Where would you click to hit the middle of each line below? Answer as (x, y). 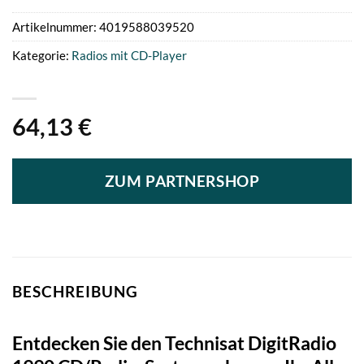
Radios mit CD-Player (129, 56)
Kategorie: (42, 56)
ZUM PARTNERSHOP (182, 182)
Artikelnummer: (56, 27)
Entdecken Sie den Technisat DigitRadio (174, 343)
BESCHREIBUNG (75, 292)
